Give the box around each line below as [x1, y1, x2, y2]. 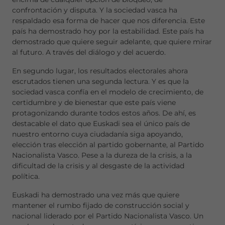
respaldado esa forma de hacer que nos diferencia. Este [12, 16, 205, 25]
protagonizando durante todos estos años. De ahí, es [12, 108, 196, 118]
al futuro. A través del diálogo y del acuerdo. [12, 48, 168, 57]
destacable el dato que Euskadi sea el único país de [12, 119, 190, 128]
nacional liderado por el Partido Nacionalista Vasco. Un [12, 211, 203, 220]
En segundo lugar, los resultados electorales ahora [12, 66, 188, 75]
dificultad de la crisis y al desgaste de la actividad [12, 161, 184, 170]
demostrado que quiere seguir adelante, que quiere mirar [12, 37, 212, 46]
